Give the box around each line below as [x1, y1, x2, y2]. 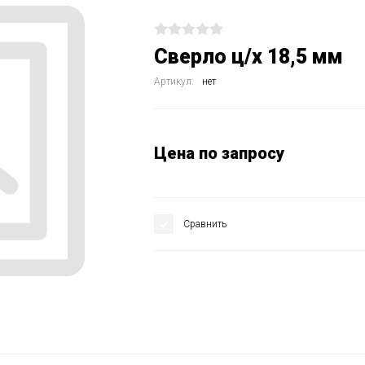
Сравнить [183, 218, 226, 230]
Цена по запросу [154, 143, 284, 163]
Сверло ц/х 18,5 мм [154, 45, 343, 68]
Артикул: [154, 76, 194, 87]
